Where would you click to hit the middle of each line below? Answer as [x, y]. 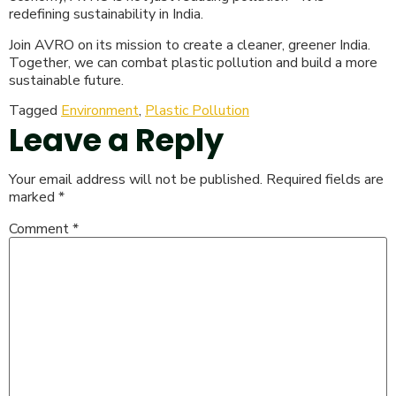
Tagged [35, 111]
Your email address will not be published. [136, 180]
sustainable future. [66, 80]
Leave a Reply [116, 141]
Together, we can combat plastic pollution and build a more [193, 62]
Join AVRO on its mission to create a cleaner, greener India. [190, 45]
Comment [41, 228]
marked [34, 198]
